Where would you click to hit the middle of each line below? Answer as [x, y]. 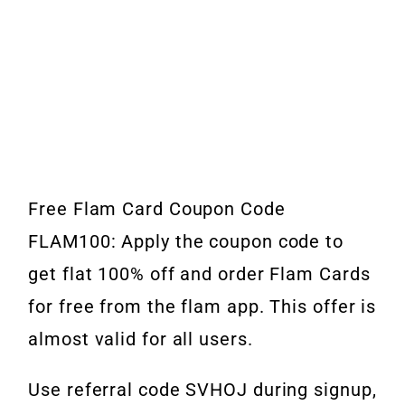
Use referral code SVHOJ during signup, [202, 390]
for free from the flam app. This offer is [202, 307]
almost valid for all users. [141, 339]
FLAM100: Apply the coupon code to [186, 242]
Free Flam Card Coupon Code [157, 209]
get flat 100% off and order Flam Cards [199, 274]
